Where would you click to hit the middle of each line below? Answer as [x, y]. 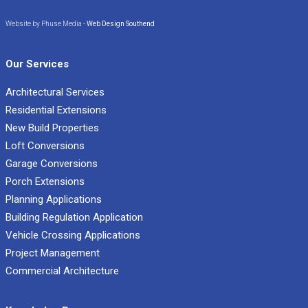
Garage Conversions [52, 164]
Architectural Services [55, 92]
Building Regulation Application [74, 218]
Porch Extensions [45, 182]
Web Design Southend [121, 24]
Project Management [53, 253]
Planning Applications [54, 200]
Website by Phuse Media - [46, 24]
